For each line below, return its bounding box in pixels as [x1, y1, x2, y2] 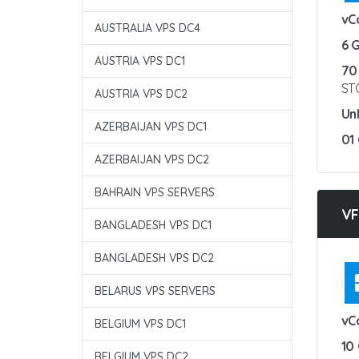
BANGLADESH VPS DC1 [95, 218, 212, 232]
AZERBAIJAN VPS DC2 [95, 152, 209, 167]
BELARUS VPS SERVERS [95, 284, 216, 298]
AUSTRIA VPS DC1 [95, 54, 185, 68]
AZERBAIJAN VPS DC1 [95, 119, 207, 134]
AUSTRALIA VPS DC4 [95, 21, 200, 35]
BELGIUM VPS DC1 [95, 317, 186, 331]
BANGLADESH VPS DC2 [95, 251, 214, 265]
